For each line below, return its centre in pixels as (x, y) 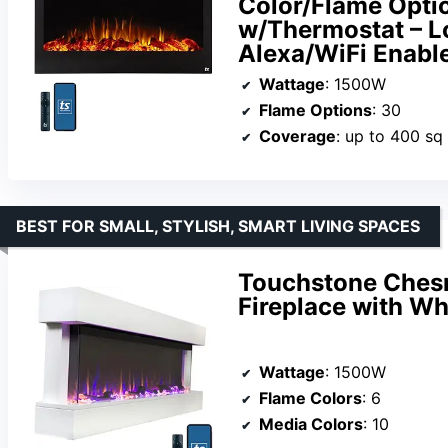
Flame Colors (310, 398)
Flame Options (315, 110)
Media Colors (311, 424)
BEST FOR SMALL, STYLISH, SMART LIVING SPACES (218, 226)
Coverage (297, 136)
